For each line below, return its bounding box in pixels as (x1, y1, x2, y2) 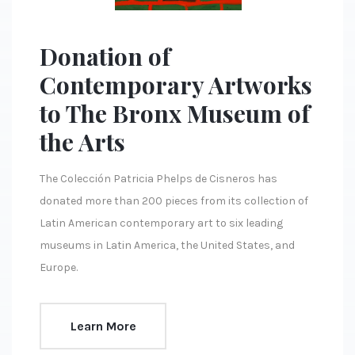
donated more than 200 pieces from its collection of (40, 194, 308, 208)
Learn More (70, 318, 136, 334)
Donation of (40, 40, 170, 73)
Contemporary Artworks (40, 69, 312, 101)
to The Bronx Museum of (40, 97, 310, 130)
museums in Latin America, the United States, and (40, 239, 295, 253)
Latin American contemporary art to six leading (40, 216, 283, 231)
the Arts (40, 126, 125, 158)
